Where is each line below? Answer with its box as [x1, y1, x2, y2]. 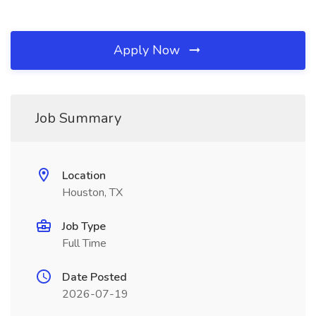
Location [62, 168, 106, 183]
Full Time [62, 236, 107, 251]
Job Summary [35, 109, 121, 128]
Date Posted [62, 269, 127, 285]
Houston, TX [62, 185, 123, 200]
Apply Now [114, 42, 183, 59]
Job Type [62, 219, 106, 234]
